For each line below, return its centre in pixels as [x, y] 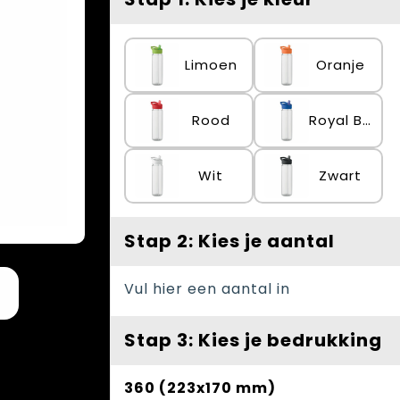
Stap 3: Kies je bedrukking [253, 340]
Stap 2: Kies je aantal [229, 241]
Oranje [340, 65]
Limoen [211, 65]
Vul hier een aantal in [207, 289]
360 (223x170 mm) [200, 388]
